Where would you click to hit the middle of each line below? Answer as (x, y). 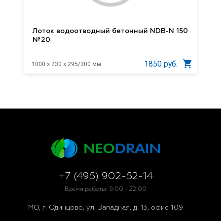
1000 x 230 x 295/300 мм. (67, 64)
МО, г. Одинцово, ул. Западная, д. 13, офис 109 (106, 207)
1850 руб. (161, 64)
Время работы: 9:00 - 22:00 (106, 189)
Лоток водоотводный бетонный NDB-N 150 (110, 31)
